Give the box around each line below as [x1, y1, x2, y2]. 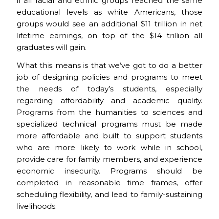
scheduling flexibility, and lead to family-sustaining [16, 189, 203, 199]
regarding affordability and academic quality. [16, 95, 203, 105]
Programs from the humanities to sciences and [16, 107, 203, 117]
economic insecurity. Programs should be [16, 166, 203, 175]
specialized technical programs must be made [16, 119, 203, 129]
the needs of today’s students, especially [16, 84, 203, 93]
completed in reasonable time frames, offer [16, 177, 203, 187]
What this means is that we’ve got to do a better [16, 60, 203, 70]
